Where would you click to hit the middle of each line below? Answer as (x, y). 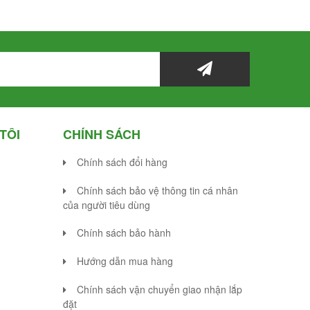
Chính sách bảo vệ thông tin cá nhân (157, 190)
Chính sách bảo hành (124, 232)
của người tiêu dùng (107, 204)
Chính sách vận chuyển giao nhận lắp (159, 289)
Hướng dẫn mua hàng (125, 261)
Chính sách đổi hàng (122, 162)
